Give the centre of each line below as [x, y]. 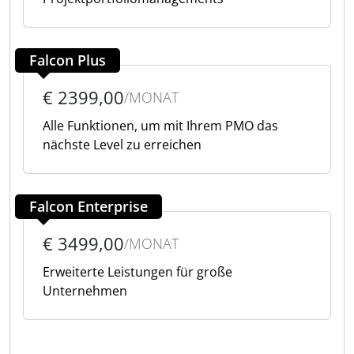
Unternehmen [85, 291]
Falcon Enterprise [88, 206]
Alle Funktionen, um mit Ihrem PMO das [160, 126]
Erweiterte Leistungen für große [137, 272]
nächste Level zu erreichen [122, 145]
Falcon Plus [68, 60]
